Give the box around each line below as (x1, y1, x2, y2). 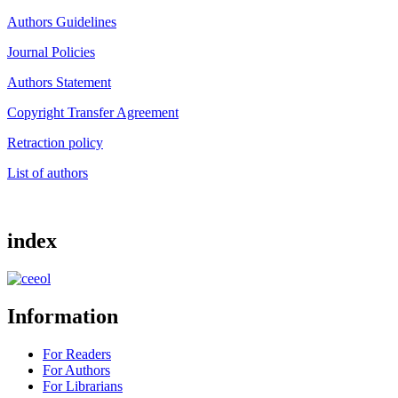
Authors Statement (7, 75, 111, 91)
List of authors (7, 165, 88, 181)
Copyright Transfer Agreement (7, 105, 179, 121)
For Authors (43, 362, 110, 378)
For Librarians (43, 378, 123, 394)
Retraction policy (7, 135, 103, 151)
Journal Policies (7, 44, 95, 60)
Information (7, 305, 118, 328)
